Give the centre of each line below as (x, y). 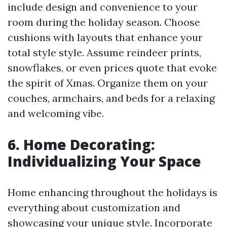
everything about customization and (94, 208)
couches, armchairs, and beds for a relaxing (111, 98)
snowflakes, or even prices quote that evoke (112, 68)
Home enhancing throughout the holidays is (112, 193)
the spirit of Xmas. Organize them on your (108, 83)
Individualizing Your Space (104, 161)
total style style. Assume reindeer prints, (104, 53)
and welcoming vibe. (56, 113)
